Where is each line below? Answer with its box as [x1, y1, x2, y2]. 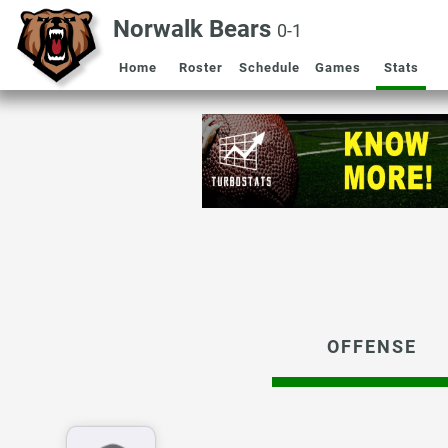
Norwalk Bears [113, 15, 277, 43]
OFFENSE [327, 336, 417, 357]
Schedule [239, 60, 300, 75]
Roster [179, 60, 223, 75]
